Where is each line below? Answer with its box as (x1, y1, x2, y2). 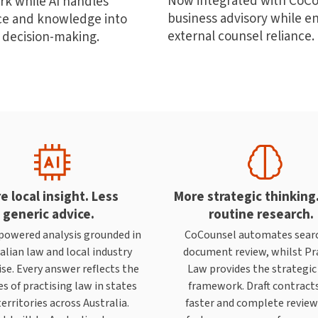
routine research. (209, 204, 314, 223)
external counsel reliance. (168, 27, 314, 45)
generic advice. (2, 204, 94, 223)
